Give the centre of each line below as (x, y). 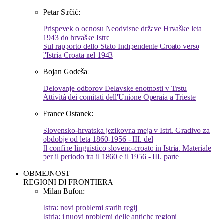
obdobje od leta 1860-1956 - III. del (98, 139)
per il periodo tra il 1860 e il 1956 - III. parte (111, 157)
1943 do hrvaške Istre (76, 38)
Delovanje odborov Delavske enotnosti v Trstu (115, 88)
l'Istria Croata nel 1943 (78, 55)
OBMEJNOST (47, 174)
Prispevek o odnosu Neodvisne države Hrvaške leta (122, 29)
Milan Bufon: (64, 191)
